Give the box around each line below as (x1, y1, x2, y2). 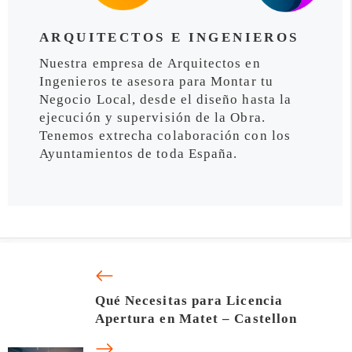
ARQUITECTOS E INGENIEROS (39, 29, 299, 45)
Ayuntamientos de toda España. (39, 145, 238, 161)
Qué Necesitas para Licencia (94, 293, 283, 309)
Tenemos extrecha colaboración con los (39, 127, 291, 143)
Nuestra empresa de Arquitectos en (39, 55, 261, 71)
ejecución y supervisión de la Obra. (39, 109, 266, 125)
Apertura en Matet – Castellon (94, 311, 298, 327)
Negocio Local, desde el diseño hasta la (39, 91, 292, 107)
